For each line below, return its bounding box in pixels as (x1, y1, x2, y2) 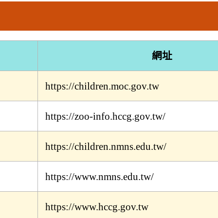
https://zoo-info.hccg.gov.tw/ (45, 110, 165, 122)
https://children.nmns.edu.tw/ (45, 141, 166, 152)
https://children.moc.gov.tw (45, 80, 159, 91)
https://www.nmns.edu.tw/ (45, 171, 154, 182)
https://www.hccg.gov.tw (45, 201, 148, 212)
